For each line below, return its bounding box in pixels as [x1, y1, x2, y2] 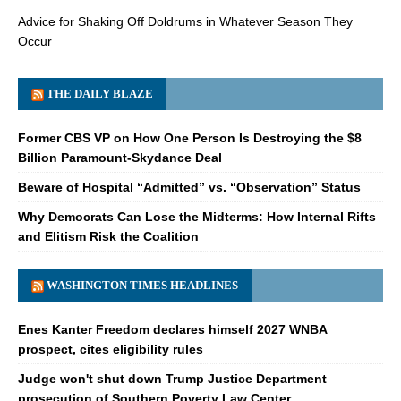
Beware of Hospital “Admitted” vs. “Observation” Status [18, 180, 361, 195]
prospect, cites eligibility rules [18, 342, 203, 357]
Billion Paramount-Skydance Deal [18, 150, 222, 166]
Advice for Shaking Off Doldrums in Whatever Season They [18, 14, 353, 30]
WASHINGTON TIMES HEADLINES [47, 278, 238, 293]
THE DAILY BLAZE [47, 87, 153, 101]
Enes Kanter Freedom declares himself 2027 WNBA [18, 322, 327, 337]
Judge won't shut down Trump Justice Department [18, 371, 327, 387]
